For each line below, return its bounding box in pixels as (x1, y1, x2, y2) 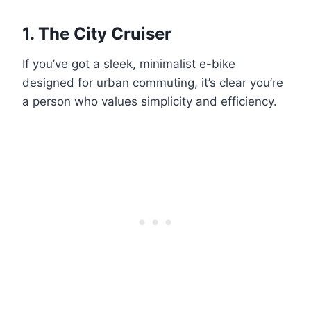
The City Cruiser (38, 23, 171, 44)
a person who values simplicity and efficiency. (22, 94, 277, 108)
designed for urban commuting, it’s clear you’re (22, 75, 283, 90)
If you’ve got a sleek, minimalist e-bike (22, 56, 235, 71)
